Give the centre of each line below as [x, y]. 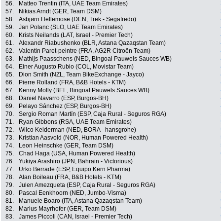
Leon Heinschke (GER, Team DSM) [66, 146]
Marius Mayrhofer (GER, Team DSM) [68, 209]
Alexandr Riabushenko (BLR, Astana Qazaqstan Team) [92, 43]
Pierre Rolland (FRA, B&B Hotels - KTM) [72, 83]
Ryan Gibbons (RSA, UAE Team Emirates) [75, 122]
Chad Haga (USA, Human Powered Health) [77, 154]
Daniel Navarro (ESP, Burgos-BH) [64, 98]
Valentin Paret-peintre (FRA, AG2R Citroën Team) [85, 51]
